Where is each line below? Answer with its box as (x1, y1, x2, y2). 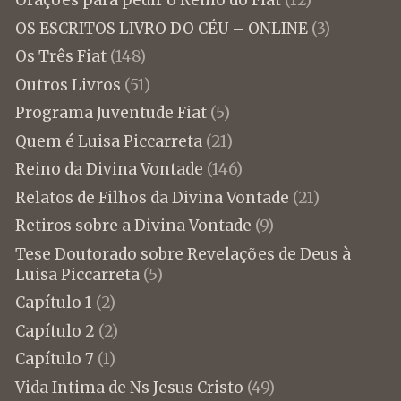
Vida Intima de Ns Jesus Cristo (14, 377, 243, 397)
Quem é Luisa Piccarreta (14, 131, 202, 151)
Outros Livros (14, 74, 121, 95)
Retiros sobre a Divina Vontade (14, 216, 252, 236)
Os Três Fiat (14, 47, 107, 67)
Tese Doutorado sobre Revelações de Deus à (14, 243, 351, 264)
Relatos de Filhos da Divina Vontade (14, 187, 289, 208)
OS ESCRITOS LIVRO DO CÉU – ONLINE (14, 18, 308, 38)
